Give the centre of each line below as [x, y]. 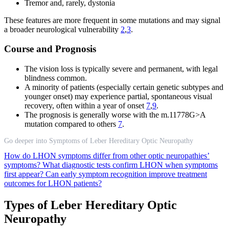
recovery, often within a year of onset [85, 106]
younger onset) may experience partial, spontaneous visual [118, 96]
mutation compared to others [71, 124]
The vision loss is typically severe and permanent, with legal [121, 69]
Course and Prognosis [50, 49]
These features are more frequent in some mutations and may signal [112, 20]
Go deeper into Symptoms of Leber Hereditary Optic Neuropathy [99, 141]
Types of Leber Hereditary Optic [90, 205]
